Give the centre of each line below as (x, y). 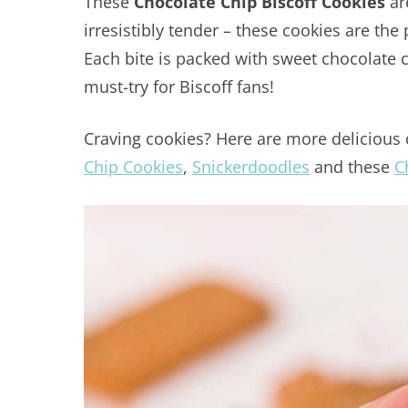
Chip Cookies (133, 167)
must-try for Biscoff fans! (179, 87)
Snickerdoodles (251, 167)
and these (352, 167)
